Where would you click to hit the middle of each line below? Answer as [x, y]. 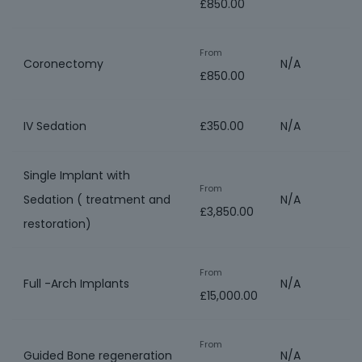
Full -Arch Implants [76, 284]
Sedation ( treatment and [97, 200]
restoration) [57, 224]
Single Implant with [77, 175]
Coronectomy [63, 64]
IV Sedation [55, 126]
